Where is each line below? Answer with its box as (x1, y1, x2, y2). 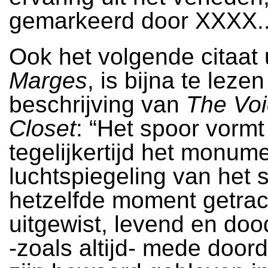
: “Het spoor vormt (76, 115, 264, 141)
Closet (9, 115, 76, 141)
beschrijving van (9, 92, 186, 117)
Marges (9, 68, 87, 93)
